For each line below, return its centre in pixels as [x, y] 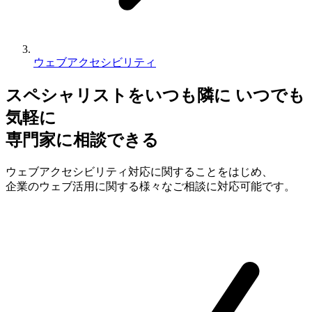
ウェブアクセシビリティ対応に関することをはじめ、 [139, 171]
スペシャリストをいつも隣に [118, 95]
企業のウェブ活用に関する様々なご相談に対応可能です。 [150, 186]
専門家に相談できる [82, 140]
